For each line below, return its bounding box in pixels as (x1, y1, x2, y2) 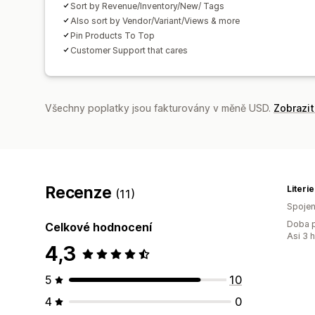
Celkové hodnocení (45, 219, 152, 234)
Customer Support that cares (70, 44, 188, 56)
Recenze (45, 182, 116, 202)
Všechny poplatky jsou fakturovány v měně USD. (45, 101, 274, 114)
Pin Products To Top (70, 30, 155, 41)
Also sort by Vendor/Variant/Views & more (70, 15, 240, 26)
